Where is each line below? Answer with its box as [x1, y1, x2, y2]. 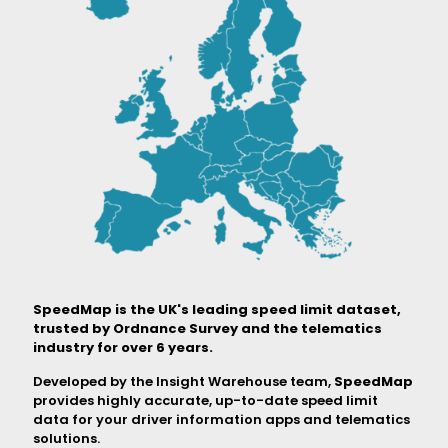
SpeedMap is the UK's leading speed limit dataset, [33, 299, 401, 319]
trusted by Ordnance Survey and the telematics [33, 318, 382, 338]
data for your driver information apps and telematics [33, 409, 410, 429]
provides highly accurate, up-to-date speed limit [33, 390, 378, 410]
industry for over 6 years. [33, 337, 213, 357]
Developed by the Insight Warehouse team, [33, 371, 334, 391]
